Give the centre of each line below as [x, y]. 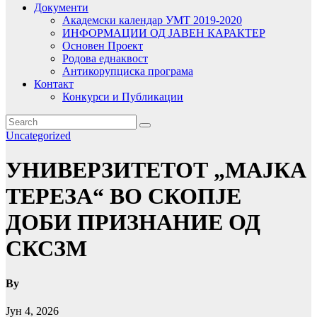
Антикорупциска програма [128, 71]
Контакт [54, 83]
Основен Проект [103, 45]
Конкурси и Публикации [123, 96]
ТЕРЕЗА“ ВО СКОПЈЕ [123, 196]
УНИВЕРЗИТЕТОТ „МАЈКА [156, 170]
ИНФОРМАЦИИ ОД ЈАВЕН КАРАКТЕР [164, 33]
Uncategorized [38, 135]
